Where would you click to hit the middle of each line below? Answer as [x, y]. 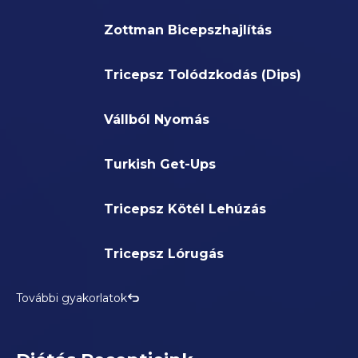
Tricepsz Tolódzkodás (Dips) [203, 75]
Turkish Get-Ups [160, 165]
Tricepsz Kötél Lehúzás [185, 209]
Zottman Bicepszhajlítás [188, 30]
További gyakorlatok [72, 298]
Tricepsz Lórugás [164, 254]
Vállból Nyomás [157, 120]
